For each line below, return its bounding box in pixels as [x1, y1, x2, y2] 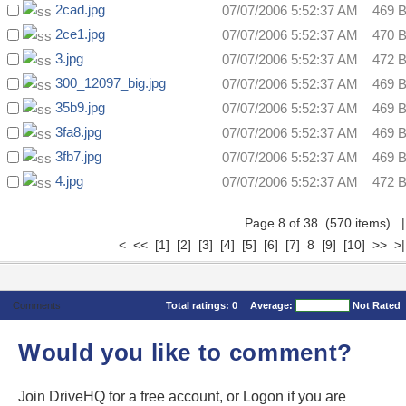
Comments [12, 300, 61, 312]
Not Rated [353, 300, 401, 312]
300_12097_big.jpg [55, 75, 166, 92]
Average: [250, 300, 295, 312]
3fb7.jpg [55, 149, 101, 165]
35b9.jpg [55, 100, 105, 116]
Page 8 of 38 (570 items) [245, 216, 401, 231]
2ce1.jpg [55, 26, 105, 43]
